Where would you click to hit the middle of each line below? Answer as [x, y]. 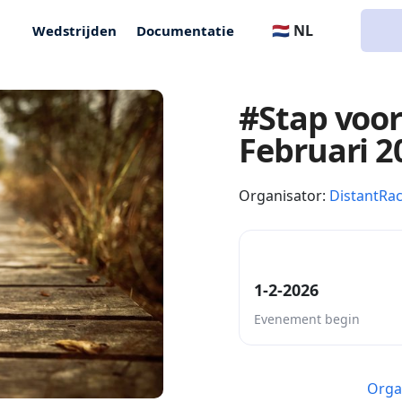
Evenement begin [307, 319]
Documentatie [186, 30]
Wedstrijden [75, 30]
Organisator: [284, 196]
